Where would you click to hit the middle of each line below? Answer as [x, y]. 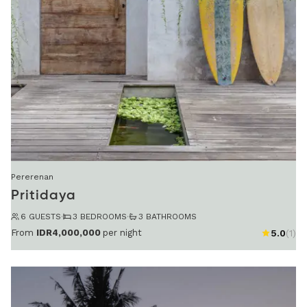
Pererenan [32, 177]
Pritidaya [44, 196]
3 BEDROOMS [100, 217]
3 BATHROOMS [168, 217]
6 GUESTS [41, 217]
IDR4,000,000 [69, 232]
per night [122, 232]
